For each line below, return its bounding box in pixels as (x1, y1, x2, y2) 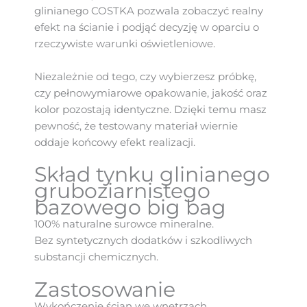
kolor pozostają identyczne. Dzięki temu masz (34, 103, 267, 116)
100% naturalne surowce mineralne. (34, 218, 214, 231)
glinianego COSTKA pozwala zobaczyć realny (34, 5, 263, 18)
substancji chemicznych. (34, 251, 158, 264)
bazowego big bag (34, 195, 226, 221)
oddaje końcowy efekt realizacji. (34, 136, 195, 149)
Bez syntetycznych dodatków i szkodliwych (34, 234, 252, 247)
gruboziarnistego (34, 178, 210, 204)
